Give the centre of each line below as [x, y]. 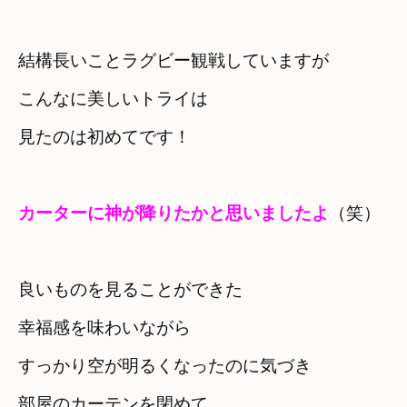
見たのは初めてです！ [104, 136]
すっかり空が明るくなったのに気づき [174, 365]
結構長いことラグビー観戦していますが [174, 60]
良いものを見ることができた [130, 289]
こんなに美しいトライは [113, 98]
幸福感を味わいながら [104, 327]
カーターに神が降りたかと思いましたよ [174, 213]
